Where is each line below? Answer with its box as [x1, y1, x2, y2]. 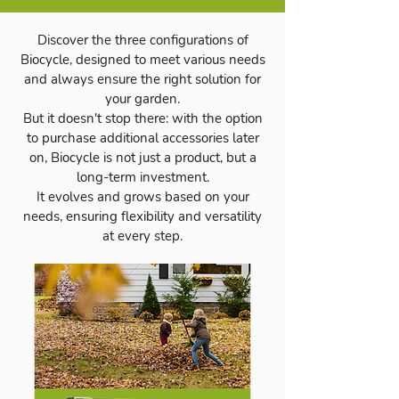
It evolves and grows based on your [36, 188, 249, 206]
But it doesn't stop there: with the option [22, 110, 263, 127]
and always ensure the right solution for [24, 70, 261, 88]
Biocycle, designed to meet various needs [20, 51, 265, 69]
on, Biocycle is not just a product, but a [28, 149, 256, 167]
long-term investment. [76, 168, 209, 186]
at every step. [102, 227, 183, 245]
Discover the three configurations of [37, 31, 248, 49]
